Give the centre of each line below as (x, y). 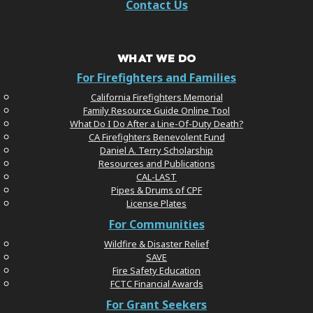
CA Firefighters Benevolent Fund (156, 137)
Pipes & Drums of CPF (156, 190)
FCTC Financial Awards (156, 283)
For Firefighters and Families (156, 77)
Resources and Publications (156, 163)
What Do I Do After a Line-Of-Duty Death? (156, 123)
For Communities (156, 224)
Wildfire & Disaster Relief (156, 243)
